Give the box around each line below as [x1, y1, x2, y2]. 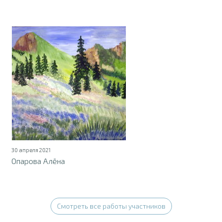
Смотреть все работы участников [56, 201, 166, 210]
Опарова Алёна [11, 156, 65, 166]
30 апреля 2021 [11, 146, 51, 153]
